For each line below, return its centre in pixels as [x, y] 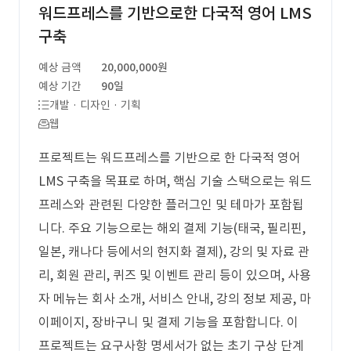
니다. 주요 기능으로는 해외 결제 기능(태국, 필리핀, [172, 228]
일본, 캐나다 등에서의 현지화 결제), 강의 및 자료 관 [174, 251]
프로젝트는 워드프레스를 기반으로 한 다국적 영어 [170, 157]
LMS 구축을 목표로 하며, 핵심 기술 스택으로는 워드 [175, 181]
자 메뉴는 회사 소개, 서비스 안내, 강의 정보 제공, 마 [175, 299]
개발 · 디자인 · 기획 [95, 105]
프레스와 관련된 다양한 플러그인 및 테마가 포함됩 [171, 204]
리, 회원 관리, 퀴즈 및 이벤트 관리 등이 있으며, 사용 [175, 275]
